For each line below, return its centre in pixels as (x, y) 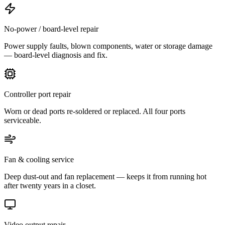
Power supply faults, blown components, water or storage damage (108, 46)
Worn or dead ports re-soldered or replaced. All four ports (95, 111)
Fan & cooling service (39, 159)
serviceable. (23, 120)
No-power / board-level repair (51, 29)
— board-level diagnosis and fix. (56, 55)
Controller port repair (37, 94)
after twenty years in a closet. (50, 185)
